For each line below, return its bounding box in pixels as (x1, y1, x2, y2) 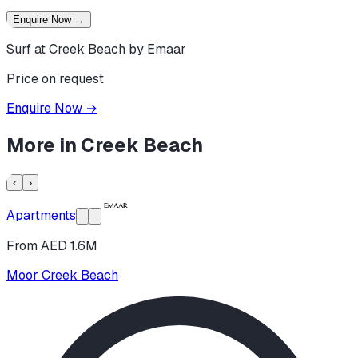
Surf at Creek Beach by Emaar (6, 41, 186, 58)
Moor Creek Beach (6, 266, 118, 284)
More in (6, 133, 81, 158)
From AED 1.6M (6, 237, 97, 254)
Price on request (6, 70, 104, 88)
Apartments (6, 206, 76, 224)
